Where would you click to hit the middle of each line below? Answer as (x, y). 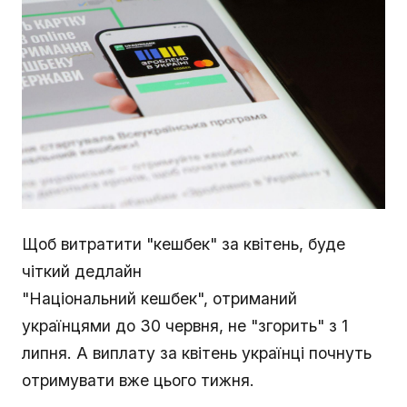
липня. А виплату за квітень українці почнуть (197, 353)
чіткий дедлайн (82, 272)
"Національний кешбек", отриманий (159, 299)
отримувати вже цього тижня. (138, 381)
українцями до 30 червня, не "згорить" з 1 (185, 326)
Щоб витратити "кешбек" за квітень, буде (184, 244)
